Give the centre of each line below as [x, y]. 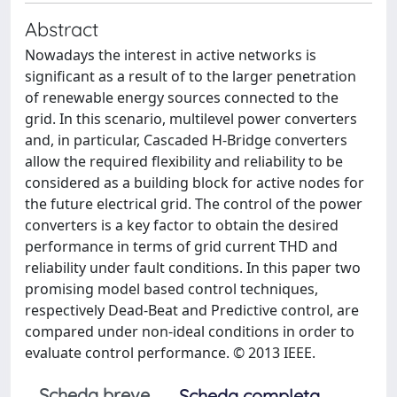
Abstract [62, 29]
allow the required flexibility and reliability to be [184, 161]
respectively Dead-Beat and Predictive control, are [192, 310]
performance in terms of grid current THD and [181, 246]
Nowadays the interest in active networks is [171, 55]
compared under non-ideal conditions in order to [190, 331]
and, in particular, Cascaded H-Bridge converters [186, 140]
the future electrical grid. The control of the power [194, 204]
